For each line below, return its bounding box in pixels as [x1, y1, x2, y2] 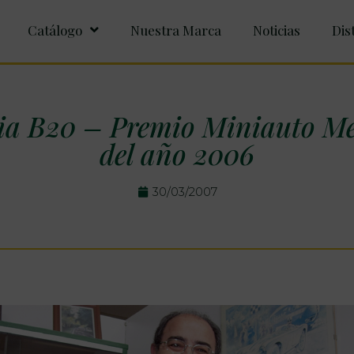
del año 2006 [100, 135, 254, 172]
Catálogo [27, 21, 82, 39]
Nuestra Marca [130, 21, 221, 39]
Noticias [252, 21, 300, 39]
